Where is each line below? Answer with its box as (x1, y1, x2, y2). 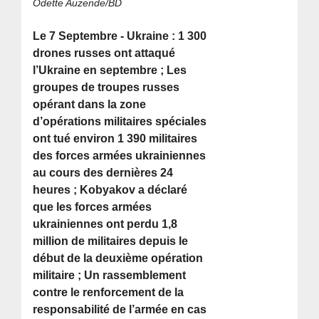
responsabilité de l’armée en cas (33, 303, 207, 316)
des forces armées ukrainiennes (33, 150, 206, 162)
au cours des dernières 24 (33, 167, 174, 179)
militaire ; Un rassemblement (33, 269, 187, 282)
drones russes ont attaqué (33, 47, 176, 60)
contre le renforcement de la (33, 286, 184, 299)
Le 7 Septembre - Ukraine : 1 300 (33, 30, 207, 43)
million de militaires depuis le (33, 235, 189, 248)
